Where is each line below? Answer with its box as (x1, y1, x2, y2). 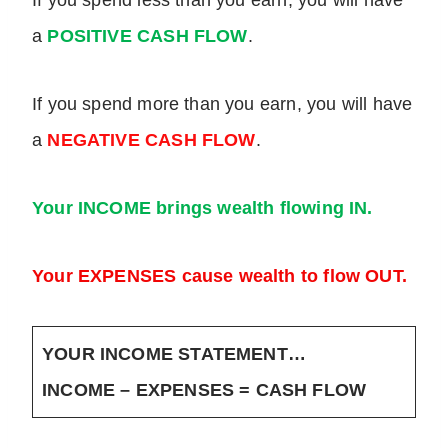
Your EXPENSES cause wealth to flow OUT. (32, 266, 408, 287)
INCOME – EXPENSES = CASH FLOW (42, 380, 367, 401)
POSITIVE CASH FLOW (47, 26, 248, 47)
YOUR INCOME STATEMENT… (42, 344, 306, 365)
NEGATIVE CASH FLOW (47, 130, 256, 151)
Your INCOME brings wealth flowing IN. (32, 198, 378, 219)
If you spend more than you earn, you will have (32, 94, 413, 115)
